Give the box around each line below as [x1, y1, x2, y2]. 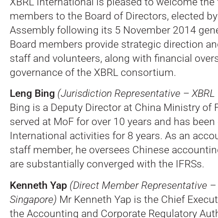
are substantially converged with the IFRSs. [10, 158, 204, 170]
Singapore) [10, 194, 57, 206]
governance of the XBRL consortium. [10, 66, 176, 78]
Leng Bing [10, 88, 55, 100]
